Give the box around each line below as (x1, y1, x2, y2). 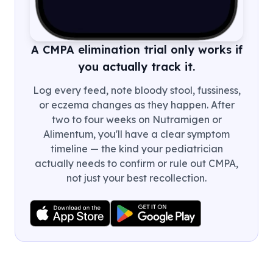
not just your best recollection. (66, 171, 207, 184)
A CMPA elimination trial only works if (30, 42, 243, 57)
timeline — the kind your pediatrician (50, 142, 223, 155)
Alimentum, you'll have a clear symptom (43, 127, 230, 140)
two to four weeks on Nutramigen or (51, 113, 222, 126)
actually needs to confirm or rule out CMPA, (35, 157, 238, 169)
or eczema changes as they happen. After (38, 98, 235, 111)
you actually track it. (78, 59, 195, 74)
